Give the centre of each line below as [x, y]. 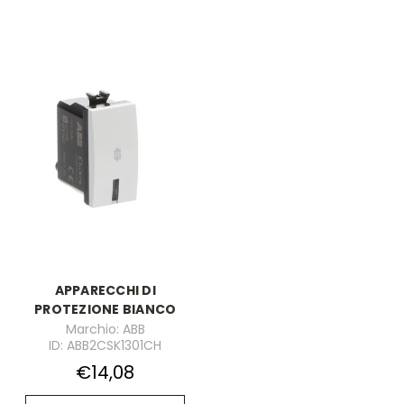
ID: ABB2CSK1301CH [106, 345]
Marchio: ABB [105, 329]
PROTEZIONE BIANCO [106, 310]
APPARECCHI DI [105, 291]
